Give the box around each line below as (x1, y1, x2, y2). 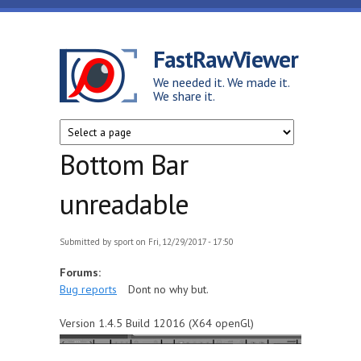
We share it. (153, 88, 215, 104)
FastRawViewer (153, 44, 298, 74)
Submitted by (60, 236, 114, 247)
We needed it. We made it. (153, 74, 289, 90)
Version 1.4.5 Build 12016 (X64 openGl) (60, 316, 254, 330)
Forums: (60, 265, 104, 280)
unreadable (60, 185, 189, 222)
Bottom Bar (60, 146, 188, 183)
